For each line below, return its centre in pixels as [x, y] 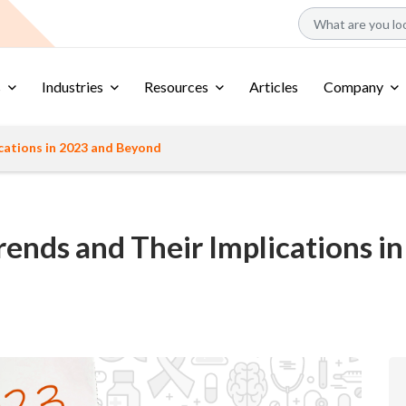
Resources [176, 87]
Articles [274, 87]
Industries [72, 87]
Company [353, 87]
